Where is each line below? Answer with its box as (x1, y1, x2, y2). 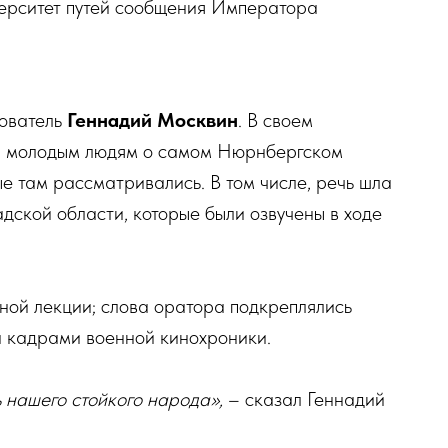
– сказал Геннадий (223, 387, 385, 411)
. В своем (238, 108, 313, 132)
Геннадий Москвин (67, 108, 238, 132)
